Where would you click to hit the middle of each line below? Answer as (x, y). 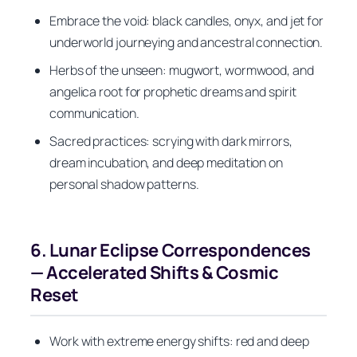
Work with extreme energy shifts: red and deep (179, 341)
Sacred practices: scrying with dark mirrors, (171, 141)
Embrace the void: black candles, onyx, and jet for (186, 21)
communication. (94, 114)
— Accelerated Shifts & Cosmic (155, 273)
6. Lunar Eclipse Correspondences (171, 251)
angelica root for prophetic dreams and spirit (173, 92)
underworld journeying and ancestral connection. (186, 43)
